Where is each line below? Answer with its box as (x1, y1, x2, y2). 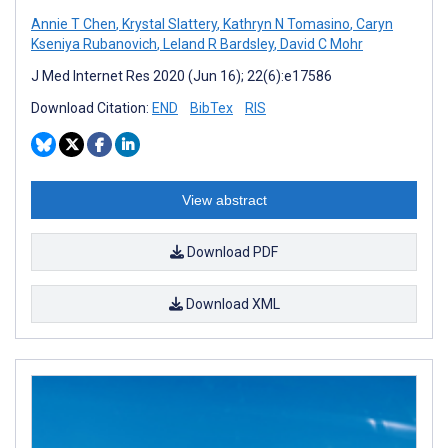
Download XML (182, 295, 280, 312)
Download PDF (184, 243, 278, 260)
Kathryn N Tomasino (220, 15, 350, 32)
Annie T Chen (31, 15, 116, 32)
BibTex (190, 99, 233, 116)
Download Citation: (31, 99, 152, 116)
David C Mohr (277, 35, 363, 52)
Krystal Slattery (119, 15, 217, 32)
